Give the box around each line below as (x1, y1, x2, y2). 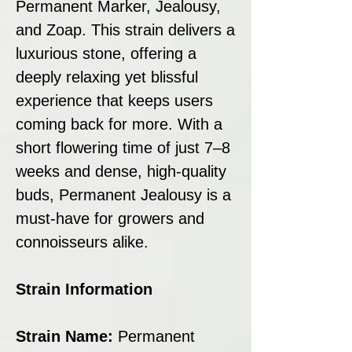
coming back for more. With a (16, 115, 222, 133)
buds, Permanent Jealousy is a (16, 185, 231, 203)
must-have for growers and (16, 209, 204, 227)
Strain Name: (16, 327, 118, 345)
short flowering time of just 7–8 (16, 138, 230, 156)
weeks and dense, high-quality (16, 162, 226, 180)
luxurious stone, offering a (16, 44, 196, 62)
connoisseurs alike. (16, 233, 148, 251)
